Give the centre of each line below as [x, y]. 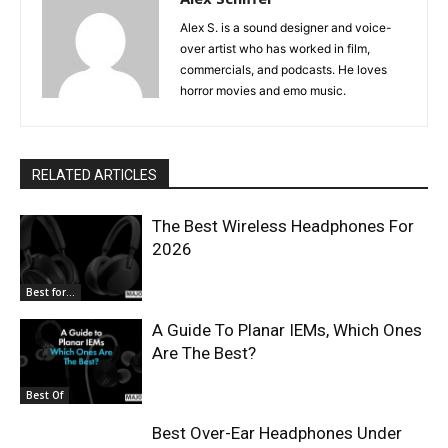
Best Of [44, 395]
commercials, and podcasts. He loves [283, 70]
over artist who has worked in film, [275, 49]
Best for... [50, 291]
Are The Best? [204, 352]
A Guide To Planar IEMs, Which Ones [287, 329]
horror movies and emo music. [263, 91]
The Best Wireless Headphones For [283, 226]
